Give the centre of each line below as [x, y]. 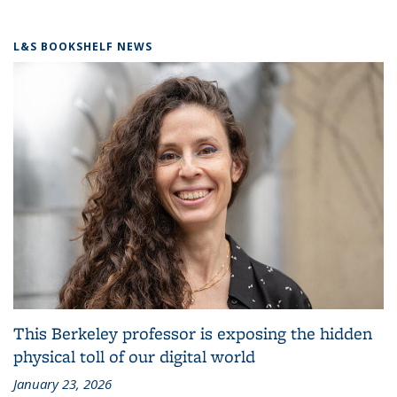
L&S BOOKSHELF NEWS [83, 47]
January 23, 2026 [62, 383]
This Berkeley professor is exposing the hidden [193, 333]
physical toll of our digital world [134, 356]
